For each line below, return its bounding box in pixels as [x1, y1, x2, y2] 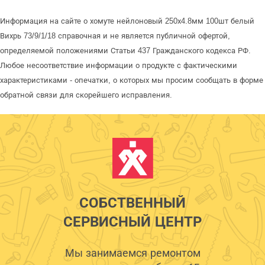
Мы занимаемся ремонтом [64, 247, 201, 259]
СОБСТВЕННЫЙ [79, 194, 186, 211]
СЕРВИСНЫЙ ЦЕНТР [63, 213, 202, 230]
